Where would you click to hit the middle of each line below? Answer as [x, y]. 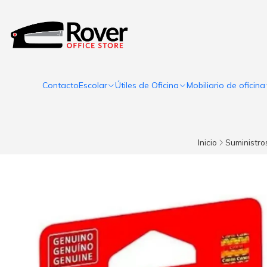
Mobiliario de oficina [226, 85]
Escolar [93, 85]
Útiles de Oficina [147, 85]
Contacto [60, 85]
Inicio [207, 142]
